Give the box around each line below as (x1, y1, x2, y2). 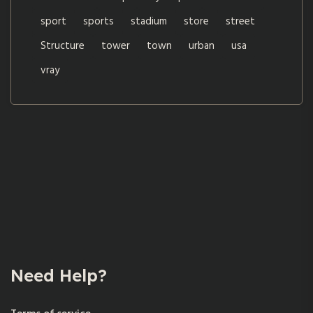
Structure (41, 38, 85, 55)
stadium (131, 13, 167, 31)
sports (83, 13, 114, 31)
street (226, 13, 255, 31)
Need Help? (10, 265, 107, 286)
